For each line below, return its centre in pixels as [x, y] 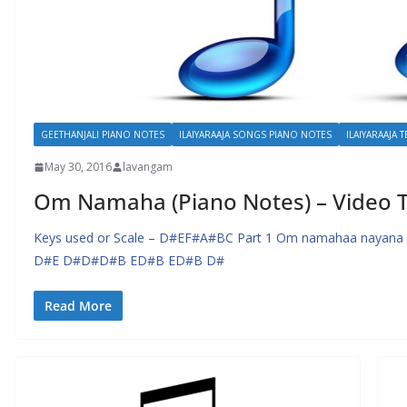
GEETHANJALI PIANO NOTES [103, 134]
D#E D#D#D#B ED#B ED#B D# [129, 260]
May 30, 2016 [78, 167]
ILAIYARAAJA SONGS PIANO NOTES [255, 134]
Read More [78, 306]
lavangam [148, 167]
